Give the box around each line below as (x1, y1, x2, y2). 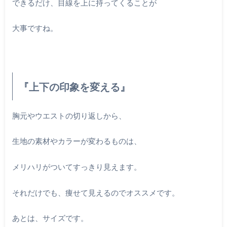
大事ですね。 (12, 23, 58, 33)
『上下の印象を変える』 (18, 80, 130, 93)
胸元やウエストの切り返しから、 (12, 110, 126, 120)
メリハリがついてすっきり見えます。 (12, 162, 141, 172)
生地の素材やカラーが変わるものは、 (12, 136, 141, 146)
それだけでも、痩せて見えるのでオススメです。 (12, 187, 179, 197)
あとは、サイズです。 (12, 213, 88, 223)
